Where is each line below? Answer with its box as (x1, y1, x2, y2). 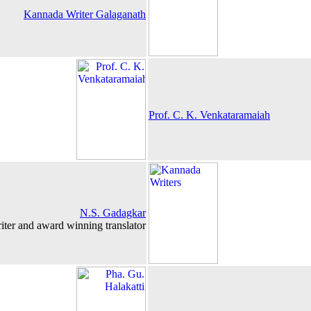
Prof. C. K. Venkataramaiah (149, 109, 270, 121)
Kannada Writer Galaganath (24, 8, 146, 20)
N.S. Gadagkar (80, 207, 146, 219)
